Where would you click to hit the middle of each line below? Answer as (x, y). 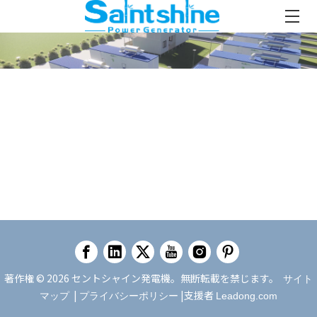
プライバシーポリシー (129, 296)
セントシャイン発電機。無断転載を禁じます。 (175, 278)
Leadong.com (247, 296)
